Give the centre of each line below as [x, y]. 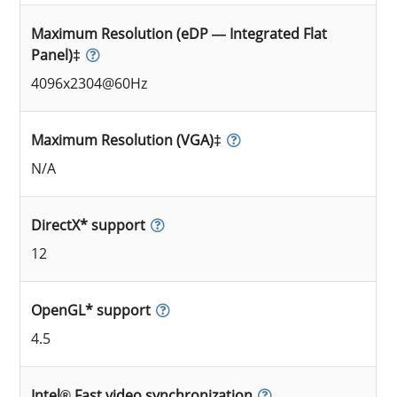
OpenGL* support [91, 310]
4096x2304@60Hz [90, 83]
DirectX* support [89, 225]
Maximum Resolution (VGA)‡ [127, 140]
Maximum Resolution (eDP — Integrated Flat [179, 33]
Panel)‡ [56, 54]
